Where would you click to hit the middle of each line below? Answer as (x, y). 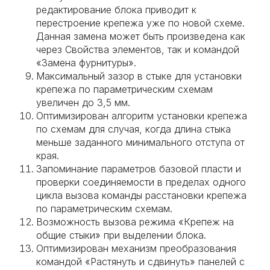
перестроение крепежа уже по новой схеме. (140, 23)
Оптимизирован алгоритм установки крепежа (142, 116)
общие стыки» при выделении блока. (121, 235)
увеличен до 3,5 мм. (83, 102)
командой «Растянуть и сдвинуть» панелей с (140, 262)
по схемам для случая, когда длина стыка (133, 129)
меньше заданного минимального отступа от (140, 142)
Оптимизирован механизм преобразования (136, 248)
